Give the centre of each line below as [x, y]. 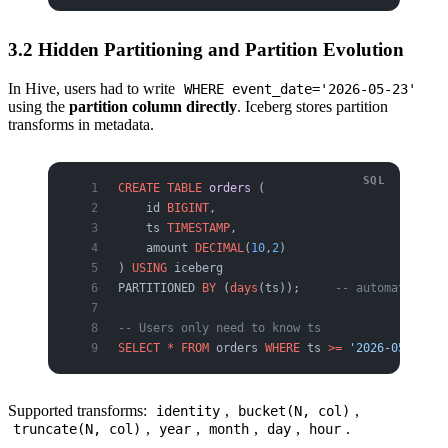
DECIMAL [219, 248]
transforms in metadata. [81, 125]
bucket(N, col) [294, 411]
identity [188, 411]
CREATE [139, 188]
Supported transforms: [79, 411]
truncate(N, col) [77, 429]
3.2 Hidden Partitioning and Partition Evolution [206, 50]
